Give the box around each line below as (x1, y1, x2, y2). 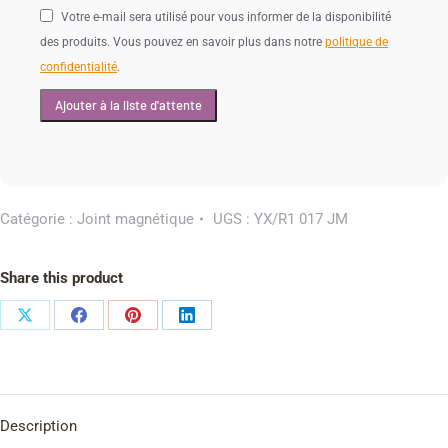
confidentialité (40, 59, 117, 74)
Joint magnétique (77, 209, 194, 228)
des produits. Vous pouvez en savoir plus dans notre (40, 34, 325, 49)
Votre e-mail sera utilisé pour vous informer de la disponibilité (61, 9, 391, 24)
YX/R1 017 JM (254, 209, 348, 228)
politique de (325, 34, 388, 49)
